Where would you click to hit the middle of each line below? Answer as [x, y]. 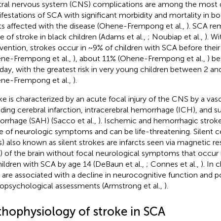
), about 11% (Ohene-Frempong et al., [140, 58]
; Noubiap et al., [176, 37]
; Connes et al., [173, 164]
